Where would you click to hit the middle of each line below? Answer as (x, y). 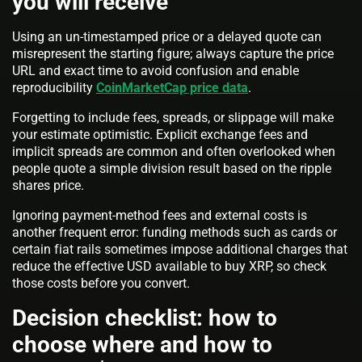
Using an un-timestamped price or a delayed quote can (167, 36)
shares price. (48, 185)
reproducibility (54, 87)
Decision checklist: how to (145, 318)
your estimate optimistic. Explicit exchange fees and (160, 134)
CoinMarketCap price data (172, 87)
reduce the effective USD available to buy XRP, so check (169, 266)
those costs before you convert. (101, 283)
